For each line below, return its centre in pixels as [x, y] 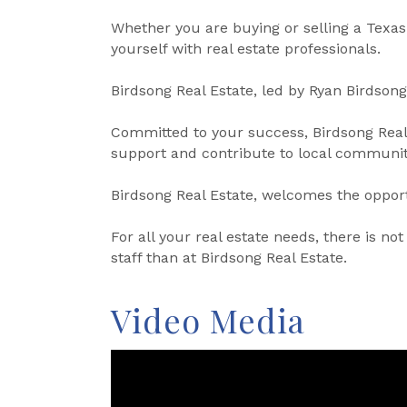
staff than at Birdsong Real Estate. [229, 257]
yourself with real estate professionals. [246, 48]
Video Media [208, 319]
